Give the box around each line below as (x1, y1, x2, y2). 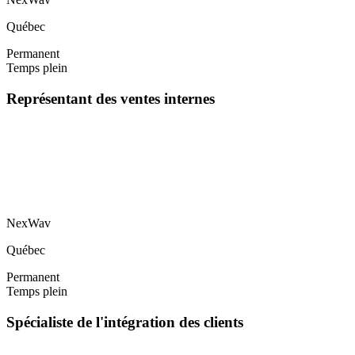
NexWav (6, 216, 51, 231)
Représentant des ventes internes (6, 90, 215, 107)
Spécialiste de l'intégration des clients (6, 314, 243, 330)
